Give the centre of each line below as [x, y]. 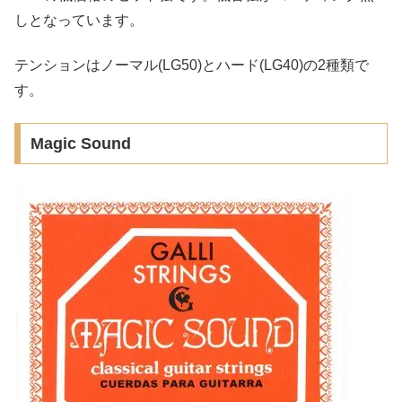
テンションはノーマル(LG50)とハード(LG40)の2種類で [192, 65]
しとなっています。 [79, 20]
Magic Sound [80, 144]
